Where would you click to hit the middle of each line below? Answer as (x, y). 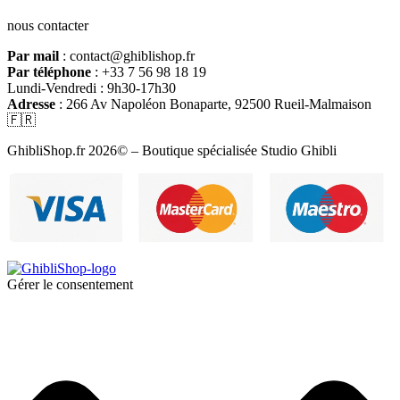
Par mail (33, 56)
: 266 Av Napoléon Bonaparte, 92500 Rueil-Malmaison (213, 104)
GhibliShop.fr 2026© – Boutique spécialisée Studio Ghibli (172, 151)
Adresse (31, 104)
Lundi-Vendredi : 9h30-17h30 (92, 88)
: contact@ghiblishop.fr (127, 56)
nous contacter (48, 26)
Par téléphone (49, 72)
